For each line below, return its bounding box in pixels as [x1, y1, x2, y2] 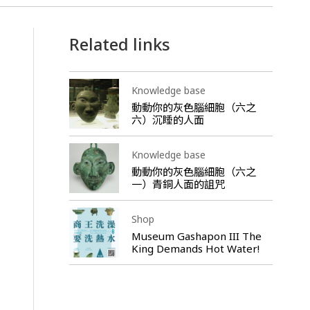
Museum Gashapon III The [131, 228, 262, 243]
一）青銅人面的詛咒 [131, 176, 225, 191]
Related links [69, 33, 170, 55]
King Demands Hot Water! [131, 241, 259, 255]
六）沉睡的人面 [131, 112, 204, 127]
